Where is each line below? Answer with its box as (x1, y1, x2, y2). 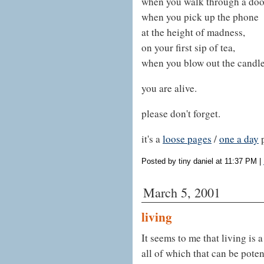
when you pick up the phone (141, 10, 259, 24)
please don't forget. (141, 107, 220, 121)
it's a (141, 132, 163, 146)
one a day (219, 132, 259, 146)
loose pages (163, 132, 212, 146)
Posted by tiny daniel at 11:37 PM (141, 156, 257, 166)
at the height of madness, (141, 25, 245, 39)
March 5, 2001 (143, 183, 220, 201)
